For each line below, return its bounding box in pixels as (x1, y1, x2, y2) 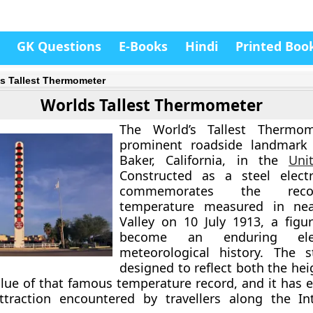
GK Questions (17, 38, 101, 54)
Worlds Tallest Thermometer (40, 94, 263, 116)
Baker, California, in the (119, 152, 289, 168)
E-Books (119, 38, 168, 54)
